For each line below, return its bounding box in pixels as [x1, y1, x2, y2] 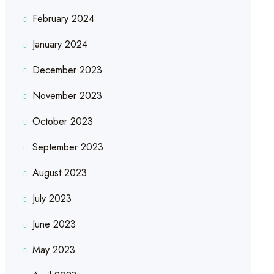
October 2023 [32, 114, 93, 129]
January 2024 [32, 37, 87, 52]
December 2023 [32, 63, 102, 78]
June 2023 [32, 217, 76, 232]
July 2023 [32, 191, 72, 206]
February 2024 [32, 12, 94, 26]
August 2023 [32, 166, 87, 180]
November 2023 [32, 89, 102, 103]
